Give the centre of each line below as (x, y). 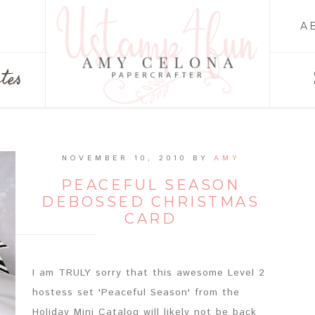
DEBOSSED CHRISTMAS (150, 202)
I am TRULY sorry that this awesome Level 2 (149, 273)
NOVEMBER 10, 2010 (124, 158)
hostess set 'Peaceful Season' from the (136, 292)
